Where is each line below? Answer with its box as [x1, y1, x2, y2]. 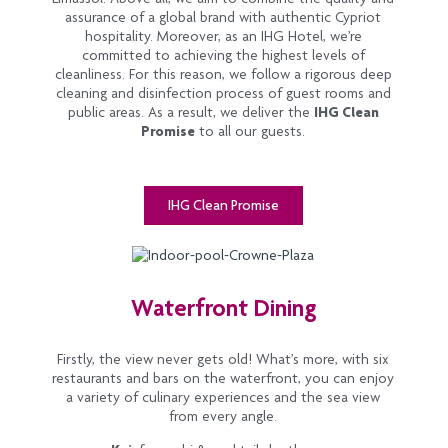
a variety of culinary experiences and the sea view [66, 388, 380, 407]
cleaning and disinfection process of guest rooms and [55, 84, 391, 103]
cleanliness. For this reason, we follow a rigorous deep [54, 65, 392, 84]
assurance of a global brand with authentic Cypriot [65, 8, 381, 27]
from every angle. [169, 407, 277, 426]
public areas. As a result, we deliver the [67, 103, 314, 122]
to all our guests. [195, 122, 305, 141]
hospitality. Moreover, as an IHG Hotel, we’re [84, 27, 362, 46]
